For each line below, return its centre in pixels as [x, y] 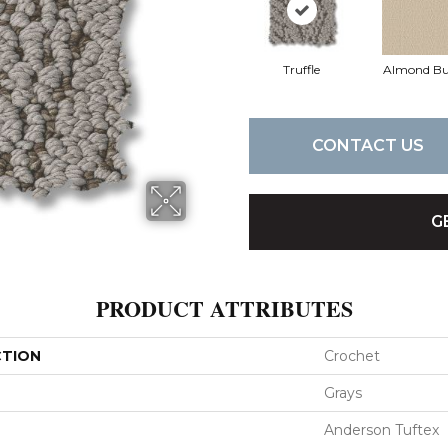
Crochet [352, 355]
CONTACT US [367, 146]
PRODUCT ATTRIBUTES [224, 308]
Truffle [301, 69]
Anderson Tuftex [381, 429]
